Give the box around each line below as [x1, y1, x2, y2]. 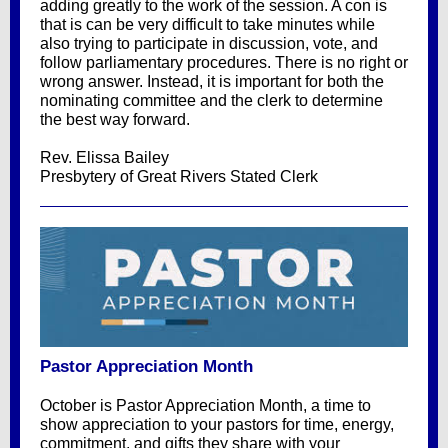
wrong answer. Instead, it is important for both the [40, 73, 384, 90]
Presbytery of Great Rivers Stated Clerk [40, 168, 318, 185]
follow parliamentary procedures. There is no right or [40, 54, 408, 71]
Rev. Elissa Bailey [40, 149, 169, 166]
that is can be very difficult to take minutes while [40, 16, 375, 33]
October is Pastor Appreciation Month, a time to [40, 397, 371, 414]
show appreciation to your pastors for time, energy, [40, 416, 394, 433]
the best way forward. [40, 111, 190, 128]
